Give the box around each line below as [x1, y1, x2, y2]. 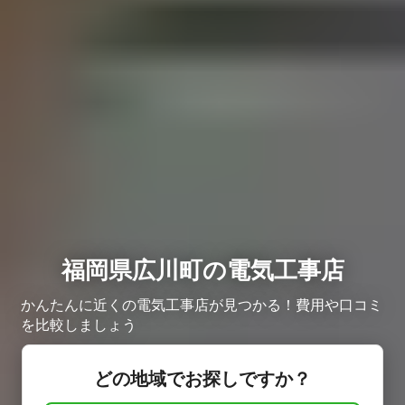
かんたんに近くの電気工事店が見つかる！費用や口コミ [21, 295, 382, 314]
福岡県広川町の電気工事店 [61, 255, 344, 284]
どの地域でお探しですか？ [94, 367, 311, 390]
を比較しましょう [21, 315, 137, 334]
